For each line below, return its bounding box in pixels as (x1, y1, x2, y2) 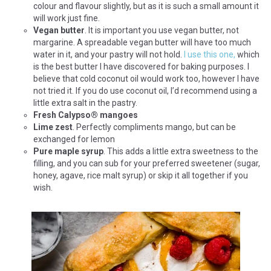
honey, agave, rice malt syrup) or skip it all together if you (33, 170, 248, 180)
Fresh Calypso (33, 109, 91, 120)
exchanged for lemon (33, 134, 115, 144)
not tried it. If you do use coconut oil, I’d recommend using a (33, 85, 257, 96)
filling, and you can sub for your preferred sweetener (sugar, (33, 158, 260, 168)
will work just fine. (33, 13, 100, 23)
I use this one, (184, 49, 235, 59)
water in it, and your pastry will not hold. (33, 49, 182, 59)
